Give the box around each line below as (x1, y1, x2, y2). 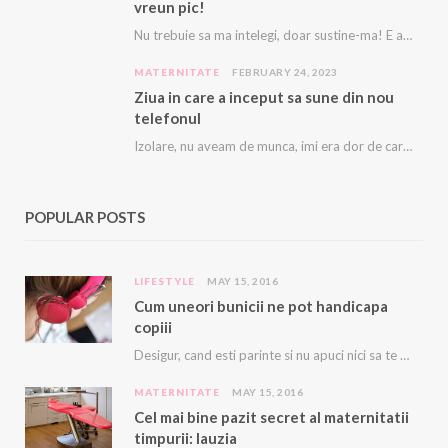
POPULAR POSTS (25, 208, 145, 226)
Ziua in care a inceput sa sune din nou (134, 88, 394, 106)
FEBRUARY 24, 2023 (232, 66, 338, 78)
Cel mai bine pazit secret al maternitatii (134, 408, 409, 426)
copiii (134, 318, 172, 336)
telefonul (134, 109, 201, 127)
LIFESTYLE (134, 275, 195, 287)
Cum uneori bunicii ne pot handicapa (134, 297, 388, 315)
